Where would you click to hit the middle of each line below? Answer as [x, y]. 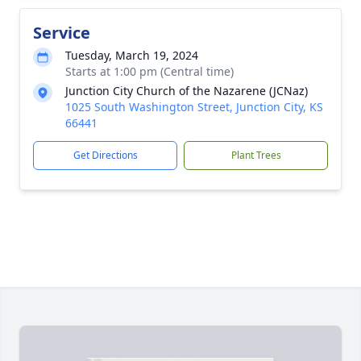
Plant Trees [256, 155]
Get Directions [105, 155]
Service [62, 33]
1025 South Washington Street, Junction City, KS [194, 107]
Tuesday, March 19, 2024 [132, 55]
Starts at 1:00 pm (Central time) [149, 71]
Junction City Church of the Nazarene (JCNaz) [187, 91]
